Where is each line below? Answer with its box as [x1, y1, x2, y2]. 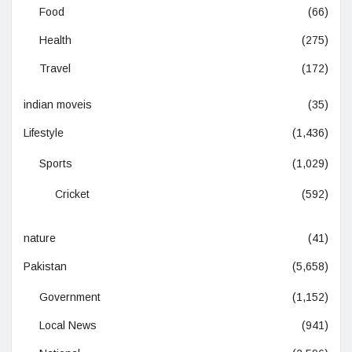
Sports [39, 156, 72, 170]
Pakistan [24, 259, 67, 273]
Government [39, 290, 101, 303]
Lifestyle [24, 126, 64, 139]
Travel [39, 61, 71, 75]
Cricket [55, 187, 90, 200]
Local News [39, 318, 97, 332]
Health [39, 33, 71, 46]
